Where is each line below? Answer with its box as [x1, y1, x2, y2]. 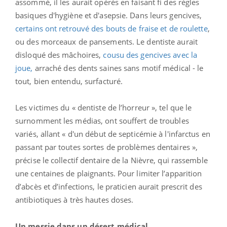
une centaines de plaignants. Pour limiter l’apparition [15, 168, 202, 178]
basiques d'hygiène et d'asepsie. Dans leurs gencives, [15, 10, 202, 20]
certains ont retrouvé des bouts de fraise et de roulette [15, 23, 208, 33]
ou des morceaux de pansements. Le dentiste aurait [15, 36, 198, 47]
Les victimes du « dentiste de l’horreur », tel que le [15, 102, 192, 112]
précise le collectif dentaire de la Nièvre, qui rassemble [15, 155, 208, 165]
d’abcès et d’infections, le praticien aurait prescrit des [15, 181, 202, 192]
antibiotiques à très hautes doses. [15, 194, 134, 205]
